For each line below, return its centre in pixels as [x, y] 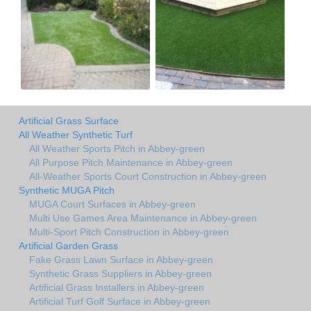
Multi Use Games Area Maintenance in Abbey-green [143, 218]
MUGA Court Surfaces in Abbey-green [112, 204]
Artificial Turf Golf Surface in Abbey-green [120, 301]
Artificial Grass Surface [69, 120]
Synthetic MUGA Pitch [67, 190]
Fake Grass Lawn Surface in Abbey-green [121, 259]
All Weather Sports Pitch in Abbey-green [117, 148]
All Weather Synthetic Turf [76, 134]
